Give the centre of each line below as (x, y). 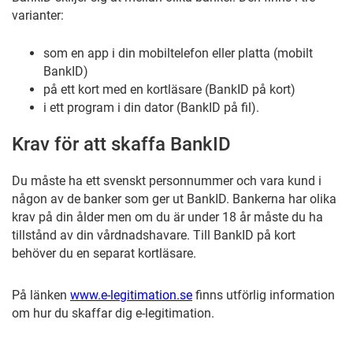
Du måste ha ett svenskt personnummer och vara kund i (167, 181)
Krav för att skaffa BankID (121, 144)
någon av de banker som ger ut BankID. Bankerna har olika (174, 199)
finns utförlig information (264, 295)
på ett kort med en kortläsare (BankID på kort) (169, 89)
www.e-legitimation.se (131, 295)
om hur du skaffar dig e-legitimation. (115, 313)
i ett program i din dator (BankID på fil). (151, 108)
